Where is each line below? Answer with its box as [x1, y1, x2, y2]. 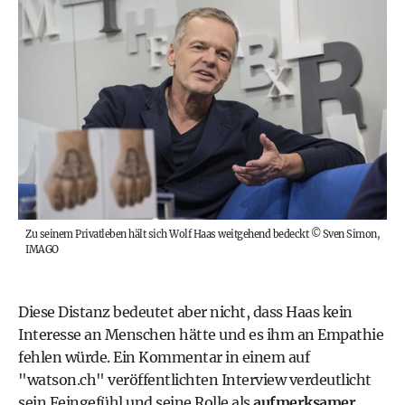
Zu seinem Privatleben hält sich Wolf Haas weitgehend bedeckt [25, 228, 308, 241]
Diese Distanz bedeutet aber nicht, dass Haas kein [18, 303, 353, 322]
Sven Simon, [322, 228, 380, 241]
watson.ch [26, 371, 96, 390]
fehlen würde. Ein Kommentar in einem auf [18, 348, 309, 367]
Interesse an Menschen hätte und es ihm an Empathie [18, 325, 383, 344]
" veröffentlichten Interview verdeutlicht [96, 371, 372, 390]
